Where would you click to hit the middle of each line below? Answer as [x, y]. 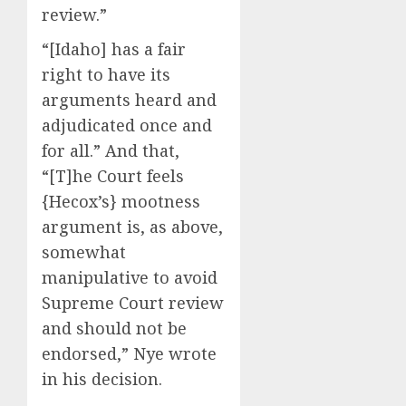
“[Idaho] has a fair [114, 48]
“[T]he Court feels [113, 175]
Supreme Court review [133, 302]
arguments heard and [129, 99]
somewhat [84, 251]
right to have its [106, 74]
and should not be [114, 328]
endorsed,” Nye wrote [129, 353]
